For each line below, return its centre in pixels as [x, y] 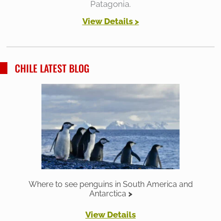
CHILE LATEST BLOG [52, 68]
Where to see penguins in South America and [110, 184]
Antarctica [108, 193]
